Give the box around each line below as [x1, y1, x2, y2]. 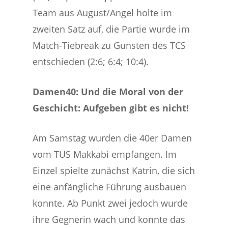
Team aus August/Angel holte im [33, 7, 173, 19]
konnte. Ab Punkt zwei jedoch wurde [33, 197, 188, 209]
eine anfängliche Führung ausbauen [33, 181, 187, 193]
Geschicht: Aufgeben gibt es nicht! [33, 102, 189, 114]
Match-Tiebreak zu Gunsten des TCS [33, 39, 186, 51]
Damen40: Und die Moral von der [33, 85, 184, 98]
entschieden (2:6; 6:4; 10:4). [33, 55, 149, 68]
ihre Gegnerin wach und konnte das [33, 213, 186, 225]
